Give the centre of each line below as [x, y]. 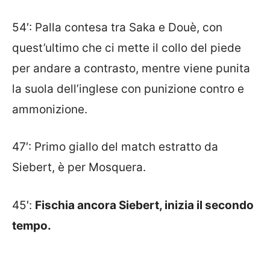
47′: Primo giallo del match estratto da [115, 147]
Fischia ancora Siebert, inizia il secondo [144, 205]
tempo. [32, 225]
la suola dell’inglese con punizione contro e [128, 89]
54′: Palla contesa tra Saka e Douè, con [117, 27]
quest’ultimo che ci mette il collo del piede [127, 48]
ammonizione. [50, 109]
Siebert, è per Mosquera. [79, 168]
